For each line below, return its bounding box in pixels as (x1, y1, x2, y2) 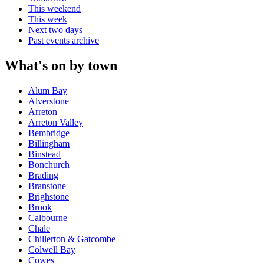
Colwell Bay (28, 245, 75, 255)
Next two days (28, 25, 82, 35)
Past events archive (28, 35, 99, 46)
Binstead (28, 149, 61, 160)
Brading (28, 170, 58, 181)
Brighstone (28, 192, 69, 202)
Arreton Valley (28, 117, 83, 128)
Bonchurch (28, 160, 70, 170)
